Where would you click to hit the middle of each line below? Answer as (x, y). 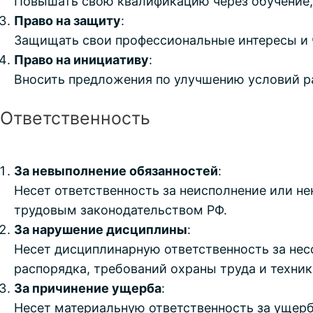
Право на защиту (67, 21)
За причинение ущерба (88, 289)
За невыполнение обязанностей (116, 171)
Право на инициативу (81, 60)
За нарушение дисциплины (101, 230)
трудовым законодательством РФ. (121, 210)
